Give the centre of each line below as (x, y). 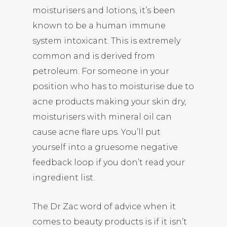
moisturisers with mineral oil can (102, 117)
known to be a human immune (99, 26)
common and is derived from (94, 56)
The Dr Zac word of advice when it (104, 206)
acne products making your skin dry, (109, 102)
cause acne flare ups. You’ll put (97, 132)
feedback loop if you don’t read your (109, 162)
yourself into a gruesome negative (105, 147)
